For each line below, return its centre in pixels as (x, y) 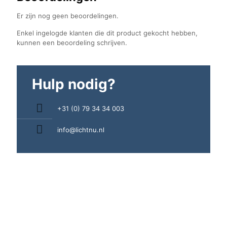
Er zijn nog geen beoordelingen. (68, 16)
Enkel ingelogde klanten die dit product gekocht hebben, (107, 33)
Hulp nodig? (74, 84)
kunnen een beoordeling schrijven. (72, 43)
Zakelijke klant (45, 198)
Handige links (45, 168)
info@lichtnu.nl (81, 130)
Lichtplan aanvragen (54, 215)
